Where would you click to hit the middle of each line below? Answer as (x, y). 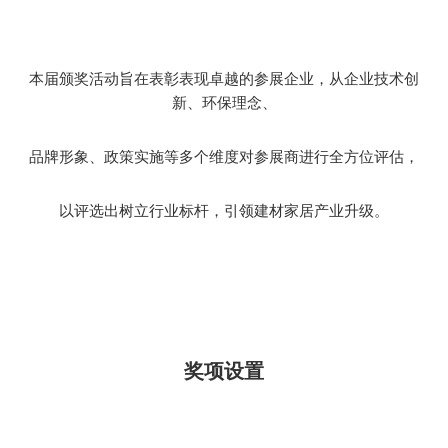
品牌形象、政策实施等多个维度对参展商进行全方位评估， (224, 156)
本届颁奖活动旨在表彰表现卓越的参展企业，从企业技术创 (224, 78)
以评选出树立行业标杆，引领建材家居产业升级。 (224, 210)
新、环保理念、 (224, 102)
